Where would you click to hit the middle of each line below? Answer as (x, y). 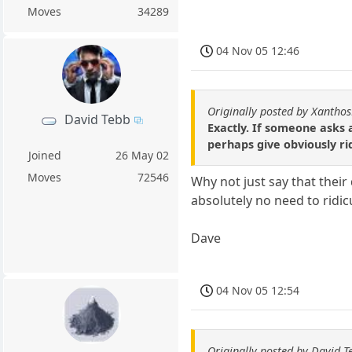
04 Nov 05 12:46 (258, 50)
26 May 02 (143, 156)
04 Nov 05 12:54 (258, 291)
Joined (44, 156)
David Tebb (97, 119)
